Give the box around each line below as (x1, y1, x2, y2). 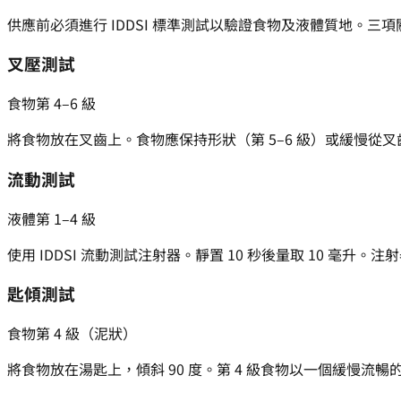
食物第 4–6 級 (7, 92, 96, 115)
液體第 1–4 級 (7, 207, 96, 229)
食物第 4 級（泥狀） (7, 322, 137, 344)
